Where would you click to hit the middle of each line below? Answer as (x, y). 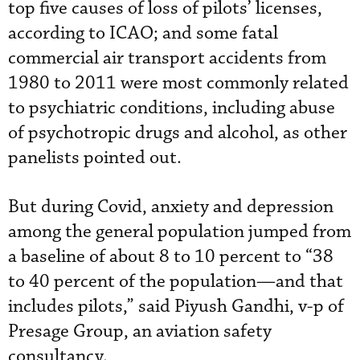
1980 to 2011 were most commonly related (178, 83)
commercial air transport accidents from (167, 58)
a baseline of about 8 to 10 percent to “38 (171, 256)
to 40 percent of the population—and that (176, 281)
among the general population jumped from (180, 231)
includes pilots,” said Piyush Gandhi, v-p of (176, 306)
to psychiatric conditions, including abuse (172, 108)
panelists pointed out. (95, 157)
